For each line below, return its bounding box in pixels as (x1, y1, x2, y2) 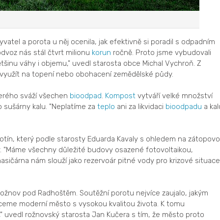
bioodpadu (165, 102, 202, 111)
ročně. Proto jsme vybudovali (110, 48, 211, 57)
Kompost (105, 91, 136, 100)
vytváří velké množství (135, 91, 213, 100)
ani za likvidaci (114, 102, 165, 111)
